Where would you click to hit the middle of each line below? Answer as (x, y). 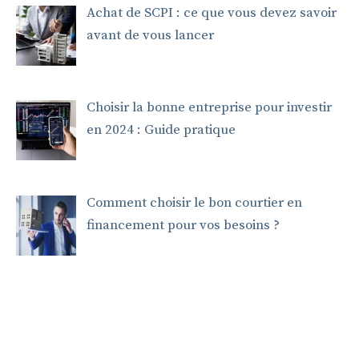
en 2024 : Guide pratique (161, 130)
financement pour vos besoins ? (183, 225)
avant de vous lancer (150, 35)
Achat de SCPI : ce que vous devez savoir (211, 12)
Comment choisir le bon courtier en (194, 202)
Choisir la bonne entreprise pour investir (209, 108)
